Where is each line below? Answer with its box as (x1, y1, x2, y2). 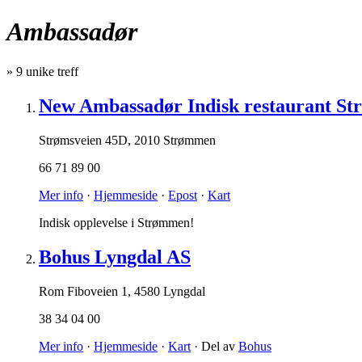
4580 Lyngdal (134, 284, 205, 298)
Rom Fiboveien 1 (39, 284, 128, 298)
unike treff (23, 64, 78, 78)
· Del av (191, 339, 238, 353)
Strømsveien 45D (39, 133, 128, 147)
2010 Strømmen (134, 133, 216, 147)
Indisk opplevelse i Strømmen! (39, 215, 194, 229)
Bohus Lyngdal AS (39, 246, 191, 267)
